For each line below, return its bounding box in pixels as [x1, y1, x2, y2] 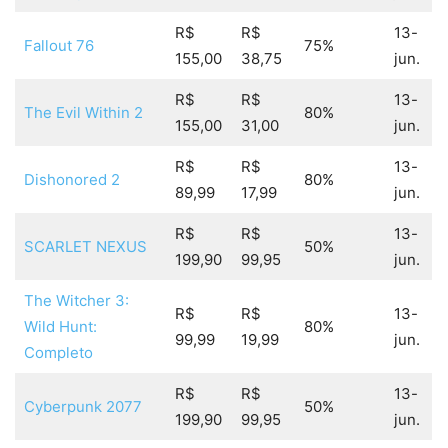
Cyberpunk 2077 [23, 397, 142, 417]
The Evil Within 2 [23, 103, 143, 123]
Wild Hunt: [23, 317, 97, 337]
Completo [23, 343, 93, 363]
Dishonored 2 [23, 170, 120, 190]
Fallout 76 [23, 36, 94, 56]
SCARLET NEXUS [23, 237, 147, 257]
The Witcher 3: [23, 291, 129, 311]
